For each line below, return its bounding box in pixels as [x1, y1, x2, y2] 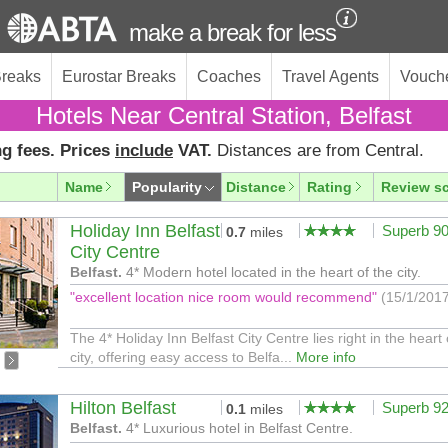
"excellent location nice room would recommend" [70, 289, 381, 305]
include [115, 141, 173, 160]
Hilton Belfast [70, 398, 176, 418]
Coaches [197, 68, 261, 85]
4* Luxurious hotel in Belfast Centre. [122, 420, 353, 436]
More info [296, 349, 356, 365]
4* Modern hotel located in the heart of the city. [122, 264, 421, 280]
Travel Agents [282, 68, 379, 85]
